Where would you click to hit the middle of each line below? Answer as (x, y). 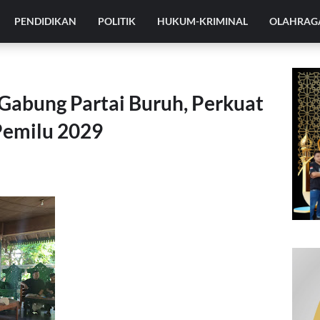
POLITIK (117, 21)
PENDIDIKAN (46, 21)
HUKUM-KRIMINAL (203, 21)
